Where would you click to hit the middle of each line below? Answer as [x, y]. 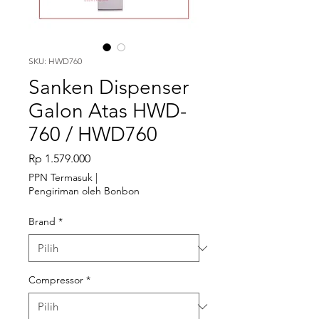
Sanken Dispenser [109, 87]
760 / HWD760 [93, 134]
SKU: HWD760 [55, 61]
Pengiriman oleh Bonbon [84, 191]
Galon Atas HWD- [108, 111]
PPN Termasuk [61, 177]
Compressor [56, 280]
